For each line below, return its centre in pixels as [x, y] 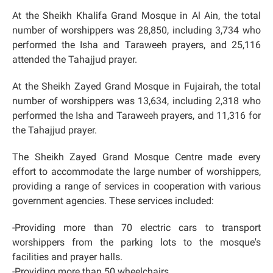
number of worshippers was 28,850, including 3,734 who [136, 30]
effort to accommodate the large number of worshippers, [136, 172]
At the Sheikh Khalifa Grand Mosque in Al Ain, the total [136, 16]
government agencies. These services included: [113, 201]
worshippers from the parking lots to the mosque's [136, 242]
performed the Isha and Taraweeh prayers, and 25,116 [136, 45]
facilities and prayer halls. [67, 257]
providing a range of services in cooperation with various [136, 186]
